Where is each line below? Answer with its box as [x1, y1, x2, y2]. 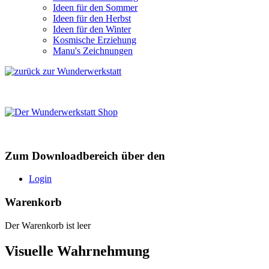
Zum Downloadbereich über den [5, 149, 165, 162]
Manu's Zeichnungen [53, 46, 133, 56]
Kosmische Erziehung [53, 35, 136, 45]
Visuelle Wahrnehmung [5, 243, 150, 259]
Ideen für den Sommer [53, 2, 138, 13]
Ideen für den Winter [53, 24, 131, 34]
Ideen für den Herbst [53, 13, 131, 23]
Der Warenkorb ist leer [5, 220, 91, 231]
